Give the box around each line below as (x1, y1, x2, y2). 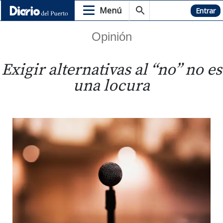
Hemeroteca (149, 5, 195, 16)
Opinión (91, 30, 132, 44)
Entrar (196, 5, 216, 15)
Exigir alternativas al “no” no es (1, 60, 222, 81)
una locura (73, 76, 150, 97)
